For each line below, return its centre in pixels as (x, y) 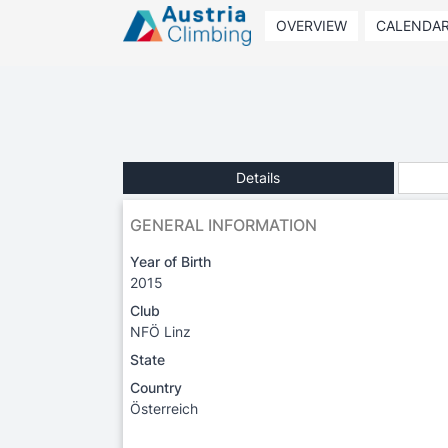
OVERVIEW (311, 25)
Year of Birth (170, 261)
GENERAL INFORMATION (223, 224)
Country (156, 387)
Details (258, 177)
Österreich (164, 408)
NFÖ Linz (160, 331)
